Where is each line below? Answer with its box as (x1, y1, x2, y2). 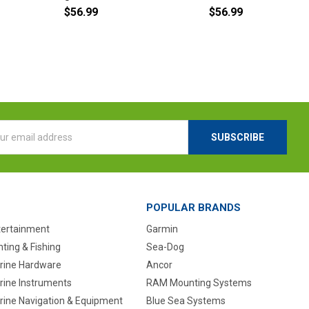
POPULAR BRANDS (146, 201, 241, 215)
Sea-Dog (146, 241, 184, 253)
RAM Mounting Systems (146, 277, 252, 288)
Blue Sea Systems (146, 295, 226, 306)
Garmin (146, 223, 178, 235)
